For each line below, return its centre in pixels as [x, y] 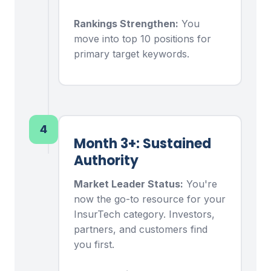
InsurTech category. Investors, [144, 214]
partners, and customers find [141, 230]
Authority [106, 161]
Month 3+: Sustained [142, 144]
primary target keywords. [132, 54]
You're [200, 184]
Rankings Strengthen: [126, 23]
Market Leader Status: [129, 184]
